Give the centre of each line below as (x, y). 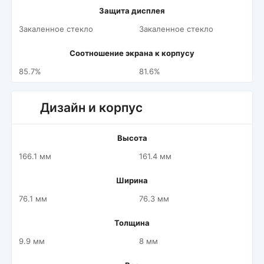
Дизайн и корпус (91, 108)
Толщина (132, 223)
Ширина (132, 180)
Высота (132, 138)
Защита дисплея (132, 11)
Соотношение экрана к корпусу (132, 53)
